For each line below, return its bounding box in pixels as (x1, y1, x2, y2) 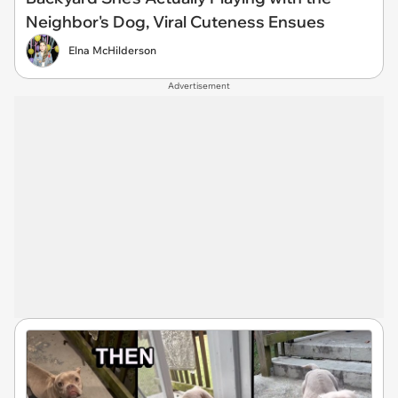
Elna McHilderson (68, 44, 156, 58)
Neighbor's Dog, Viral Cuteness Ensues (26, 12, 325, 33)
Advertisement (168, 80, 230, 92)
